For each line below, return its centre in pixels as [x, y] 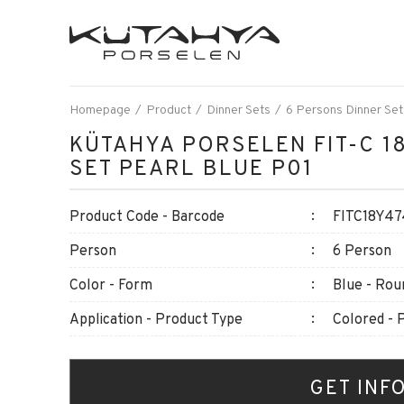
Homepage [100, 109]
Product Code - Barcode [147, 216]
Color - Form [111, 285]
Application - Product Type [156, 319]
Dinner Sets [239, 109]
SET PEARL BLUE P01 [191, 167]
